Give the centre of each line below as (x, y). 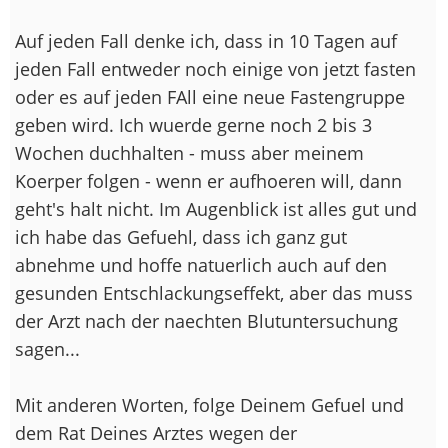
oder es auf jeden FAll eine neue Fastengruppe (210, 96)
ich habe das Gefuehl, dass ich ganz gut (181, 236)
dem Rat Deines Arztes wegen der (156, 432)
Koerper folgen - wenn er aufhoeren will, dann (208, 180)
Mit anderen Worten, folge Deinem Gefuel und (209, 404)
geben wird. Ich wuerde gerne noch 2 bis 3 (193, 124)
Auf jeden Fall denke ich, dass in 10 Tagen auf (206, 40)
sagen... (47, 348)
